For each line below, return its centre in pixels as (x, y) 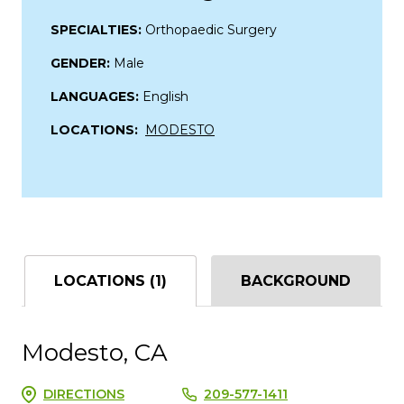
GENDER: (82, 63)
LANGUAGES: (96, 96)
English (165, 96)
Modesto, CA (95, 352)
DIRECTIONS (84, 394)
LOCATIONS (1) (110, 280)
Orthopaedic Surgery (211, 29)
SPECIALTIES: (98, 29)
